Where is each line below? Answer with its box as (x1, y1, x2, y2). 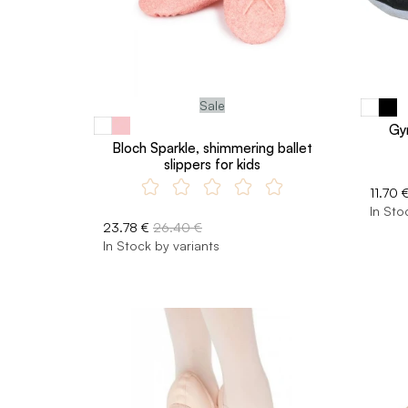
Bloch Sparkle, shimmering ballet (112, 139, 313, 157)
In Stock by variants (103, 238, 219, 253)
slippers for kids (164, 156, 261, 173)
